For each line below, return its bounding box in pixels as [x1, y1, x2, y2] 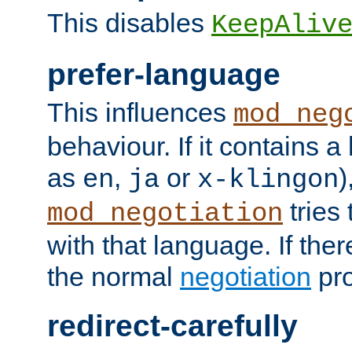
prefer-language [47, 57, 280, 91]
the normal [47, 262, 180, 292]
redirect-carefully [47, 309, 298, 343]
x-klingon [197, 165, 339, 196]
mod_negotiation [47, 199, 283, 229]
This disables [47, 8, 211, 38]
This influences [47, 97, 233, 128]
